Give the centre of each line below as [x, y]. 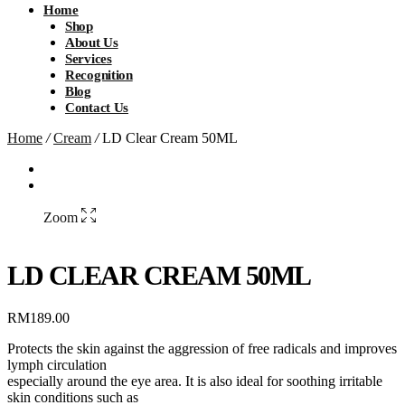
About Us [92, 43]
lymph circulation [57, 364]
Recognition [99, 75]
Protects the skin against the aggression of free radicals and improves [202, 348]
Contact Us [97, 108]
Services [89, 59]
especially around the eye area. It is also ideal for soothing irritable [195, 381]
